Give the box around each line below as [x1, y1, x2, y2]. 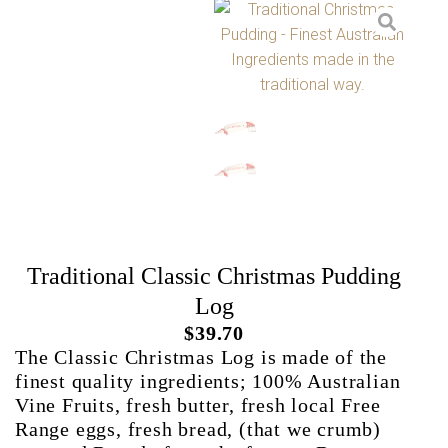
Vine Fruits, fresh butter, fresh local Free [15, 393, 381, 416]
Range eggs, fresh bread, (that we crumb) [15, 417, 381, 440]
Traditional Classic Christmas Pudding [27, 262, 401, 289]
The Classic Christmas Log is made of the [15, 345, 387, 368]
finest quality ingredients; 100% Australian [15, 369, 401, 392]
